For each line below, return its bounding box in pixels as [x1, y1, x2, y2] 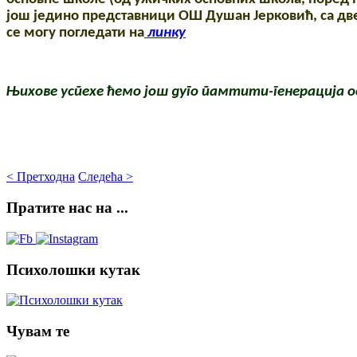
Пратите [6, 199, 65, 217]
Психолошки [6, 261, 96, 278]
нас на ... [65, 199, 128, 217]
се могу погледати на [6, 25, 144, 41]
